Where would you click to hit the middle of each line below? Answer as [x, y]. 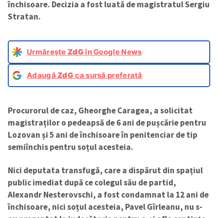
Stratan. [24, 16]
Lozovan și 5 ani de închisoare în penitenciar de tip [103, 135]
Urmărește [47, 52]
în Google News [113, 52]
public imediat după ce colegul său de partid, [92, 183]
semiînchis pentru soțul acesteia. [71, 147]
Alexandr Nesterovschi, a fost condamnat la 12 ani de [108, 195]
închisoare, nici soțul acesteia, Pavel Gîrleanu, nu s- [105, 207]
